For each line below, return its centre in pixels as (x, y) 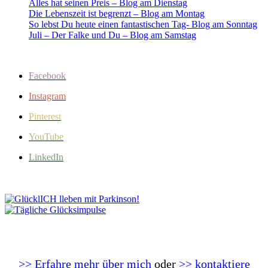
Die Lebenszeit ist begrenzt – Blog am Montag (117, 14)
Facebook (47, 76)
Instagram (47, 96)
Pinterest (45, 117)
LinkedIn (46, 157)
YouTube (46, 137)
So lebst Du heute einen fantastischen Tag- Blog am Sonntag (143, 25)
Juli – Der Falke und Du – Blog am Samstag (112, 35)
